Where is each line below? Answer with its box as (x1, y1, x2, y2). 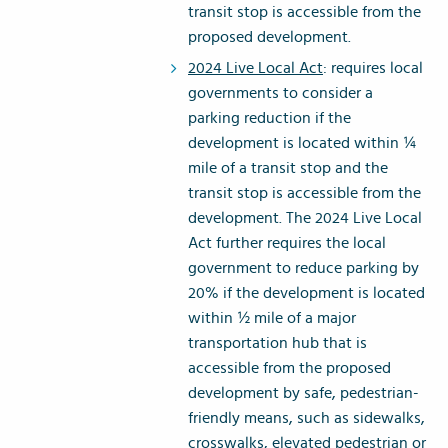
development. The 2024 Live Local (188, 210, 422, 227)
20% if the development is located (188, 285, 425, 302)
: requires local (323, 60, 423, 77)
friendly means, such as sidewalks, (188, 410, 425, 427)
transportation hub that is (188, 335, 367, 352)
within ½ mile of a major (188, 310, 356, 327)
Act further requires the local (188, 235, 386, 252)
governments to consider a (188, 85, 373, 102)
